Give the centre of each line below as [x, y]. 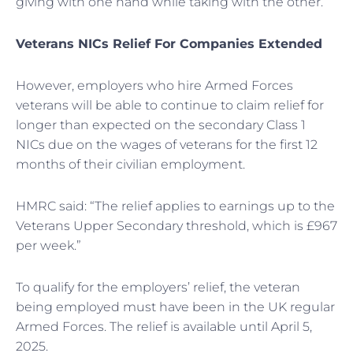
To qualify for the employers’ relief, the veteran [158, 287]
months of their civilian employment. [130, 164]
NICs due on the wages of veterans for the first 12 [167, 144]
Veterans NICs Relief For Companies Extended [169, 43]
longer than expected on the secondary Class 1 [161, 124]
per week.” [48, 245]
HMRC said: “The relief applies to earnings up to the [175, 206]
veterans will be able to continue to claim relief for [170, 105]
